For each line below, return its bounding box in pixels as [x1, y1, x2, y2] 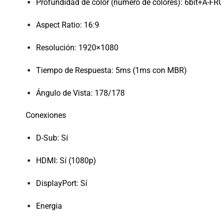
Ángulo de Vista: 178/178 [36, 88, 125, 98]
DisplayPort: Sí [36, 178, 87, 188]
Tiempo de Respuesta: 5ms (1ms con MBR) [36, 65, 187, 75]
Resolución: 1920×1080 [36, 43, 118, 52]
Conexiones [26, 110, 66, 120]
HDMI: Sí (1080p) [36, 155, 96, 165]
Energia [36, 201, 62, 211]
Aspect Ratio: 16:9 [36, 20, 99, 30]
